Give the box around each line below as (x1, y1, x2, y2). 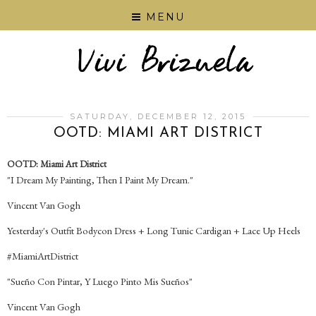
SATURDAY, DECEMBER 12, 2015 (70, 111, 246, 122)
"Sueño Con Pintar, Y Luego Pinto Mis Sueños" (7, 274, 193, 288)
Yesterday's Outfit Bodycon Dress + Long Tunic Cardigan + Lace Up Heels (7, 224, 300, 238)
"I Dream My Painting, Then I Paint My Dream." (7, 173, 193, 187)
